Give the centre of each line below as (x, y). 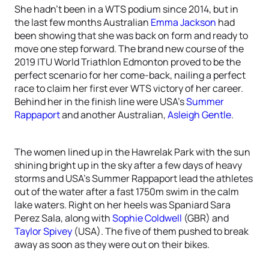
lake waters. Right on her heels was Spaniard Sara (122, 205)
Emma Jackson (183, 22)
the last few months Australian (83, 22)
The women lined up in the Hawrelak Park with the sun (132, 152)
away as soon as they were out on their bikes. (112, 244)
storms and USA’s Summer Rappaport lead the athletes (134, 178)
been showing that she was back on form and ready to (131, 35)
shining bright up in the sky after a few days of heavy (128, 165)
